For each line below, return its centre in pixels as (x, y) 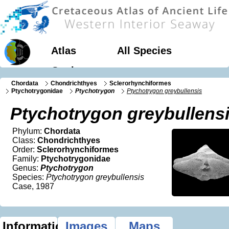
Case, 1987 (33, 187)
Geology (72, 70)
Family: (27, 159)
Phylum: (28, 131)
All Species (144, 50)
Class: (25, 141)
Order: (25, 150)
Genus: (26, 168)
